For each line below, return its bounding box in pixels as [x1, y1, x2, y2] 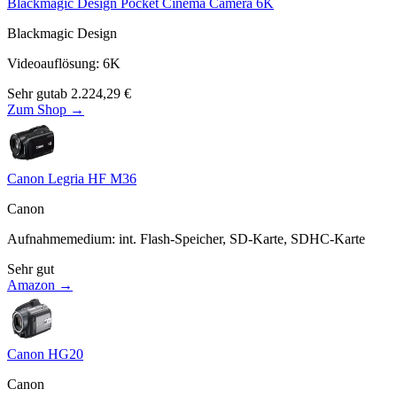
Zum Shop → [7, 101, 84, 117]
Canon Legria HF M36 [7, 170, 136, 186]
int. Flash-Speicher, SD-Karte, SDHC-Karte [119, 230, 365, 246]
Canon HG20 [7, 346, 83, 362]
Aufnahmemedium [7, 230, 112, 246]
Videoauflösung [7, 55, 96, 71]
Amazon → [7, 276, 73, 292]
